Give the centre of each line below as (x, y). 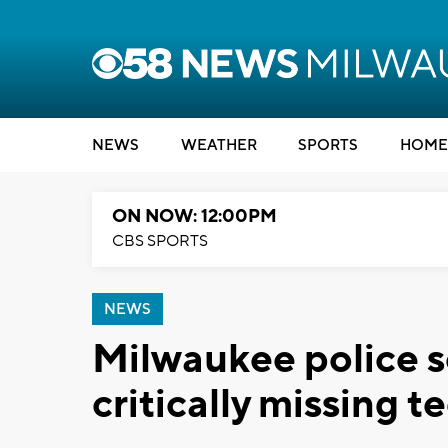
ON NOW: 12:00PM (194, 216)
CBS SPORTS (160, 241)
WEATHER (218, 145)
